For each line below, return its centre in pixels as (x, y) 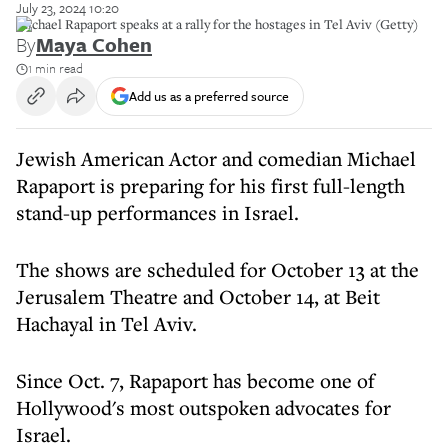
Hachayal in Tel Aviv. (106, 323)
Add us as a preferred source (209, 95)
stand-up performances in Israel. (157, 212)
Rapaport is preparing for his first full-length (210, 185)
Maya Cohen (94, 44)
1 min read (55, 68)
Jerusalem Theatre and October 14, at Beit (198, 296)
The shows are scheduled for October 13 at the (217, 269)
